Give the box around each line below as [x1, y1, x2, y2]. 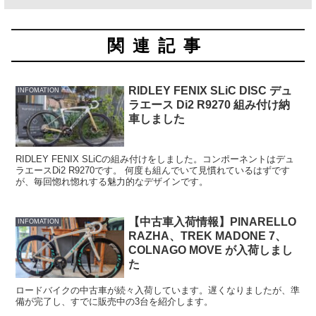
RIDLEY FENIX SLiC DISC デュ [128, 84, 293, 97]
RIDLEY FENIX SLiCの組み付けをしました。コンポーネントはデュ [16, 153, 295, 164]
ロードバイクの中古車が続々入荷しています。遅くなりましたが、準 [16, 285, 300, 296]
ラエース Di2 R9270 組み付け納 [128, 98, 291, 111]
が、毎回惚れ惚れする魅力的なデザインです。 [16, 176, 209, 187]
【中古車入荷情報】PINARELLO [128, 215, 297, 228]
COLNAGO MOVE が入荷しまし [128, 243, 293, 256]
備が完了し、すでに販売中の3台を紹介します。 [16, 296, 214, 308]
